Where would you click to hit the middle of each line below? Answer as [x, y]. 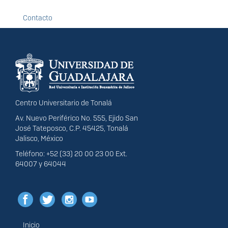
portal [34, 71]
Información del [65, 56]
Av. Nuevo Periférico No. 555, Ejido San [77, 118]
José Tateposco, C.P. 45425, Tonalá [72, 129]
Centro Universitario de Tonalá [64, 103]
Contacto [38, 18]
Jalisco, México [39, 139]
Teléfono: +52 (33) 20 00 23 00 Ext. [71, 154]
